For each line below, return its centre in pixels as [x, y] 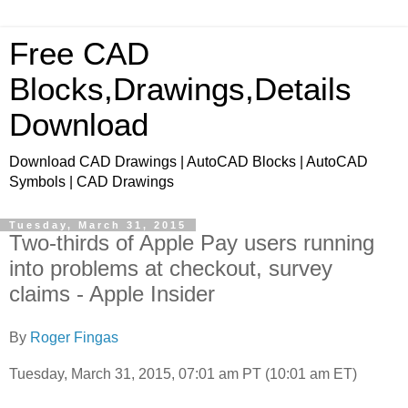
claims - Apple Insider [112, 294]
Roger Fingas [74, 337]
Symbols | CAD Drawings [92, 182]
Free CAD [79, 54]
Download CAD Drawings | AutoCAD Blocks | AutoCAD [189, 162]
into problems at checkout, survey [171, 268]
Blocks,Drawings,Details [180, 89]
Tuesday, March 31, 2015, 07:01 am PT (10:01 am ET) [183, 373]
